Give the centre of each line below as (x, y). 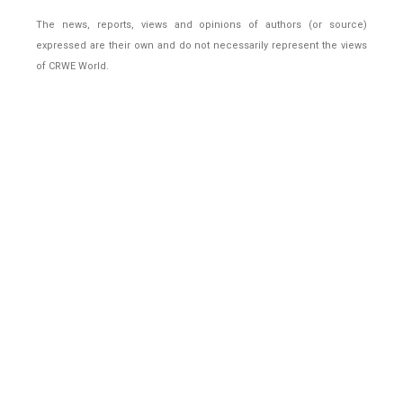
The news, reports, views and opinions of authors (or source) (201, 25)
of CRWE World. (72, 67)
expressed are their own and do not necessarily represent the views (201, 46)
